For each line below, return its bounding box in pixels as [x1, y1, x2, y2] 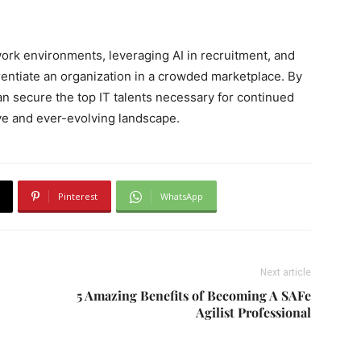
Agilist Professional [196, 304, 311, 321]
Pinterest [58, 190, 98, 202]
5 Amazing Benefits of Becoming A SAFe [77, 287, 311, 304]
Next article [260, 267, 311, 278]
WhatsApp [160, 190, 203, 202]
